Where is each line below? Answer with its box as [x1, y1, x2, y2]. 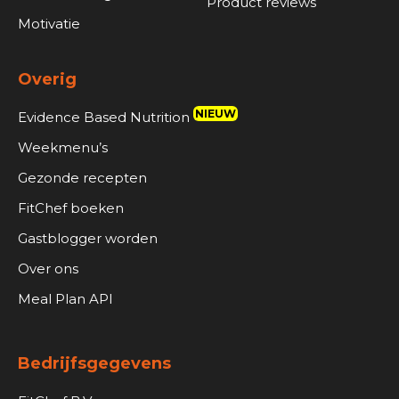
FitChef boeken [18, 199, 124, 217]
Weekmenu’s [18, 139, 108, 157]
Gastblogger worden [18, 230, 158, 248]
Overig [18, 69, 77, 90]
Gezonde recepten [18, 169, 147, 187]
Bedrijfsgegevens [18, 354, 171, 374]
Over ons [18, 260, 78, 278]
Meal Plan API [18, 290, 113, 308]
